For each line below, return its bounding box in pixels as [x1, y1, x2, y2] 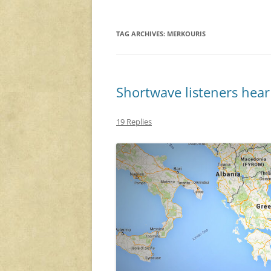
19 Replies [116, 116, 152, 128]
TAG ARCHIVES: [116, 29, 167, 39]
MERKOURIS [167, 29, 206, 39]
